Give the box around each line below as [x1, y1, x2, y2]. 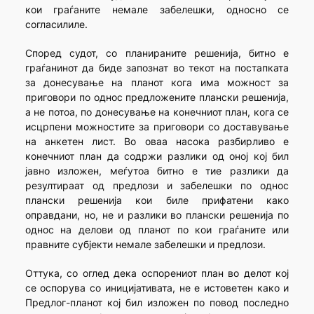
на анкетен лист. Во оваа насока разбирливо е [25, 135, 289, 148]
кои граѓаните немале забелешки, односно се [25, 4, 289, 16]
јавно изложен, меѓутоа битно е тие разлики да [25, 165, 289, 177]
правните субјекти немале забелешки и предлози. [25, 238, 266, 251]
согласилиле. [25, 18, 88, 31]
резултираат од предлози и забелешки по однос [25, 179, 289, 192]
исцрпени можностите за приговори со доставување [25, 121, 289, 133]
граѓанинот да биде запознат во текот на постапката [25, 62, 289, 74]
